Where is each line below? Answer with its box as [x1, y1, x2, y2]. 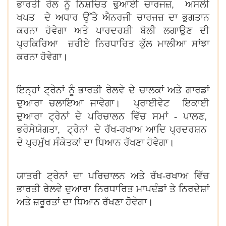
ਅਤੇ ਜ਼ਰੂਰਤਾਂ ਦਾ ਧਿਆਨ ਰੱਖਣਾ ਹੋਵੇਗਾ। [17, 197, 156, 207]
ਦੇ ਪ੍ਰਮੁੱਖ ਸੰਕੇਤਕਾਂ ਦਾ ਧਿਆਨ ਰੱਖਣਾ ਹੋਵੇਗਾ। [17, 137, 175, 148]
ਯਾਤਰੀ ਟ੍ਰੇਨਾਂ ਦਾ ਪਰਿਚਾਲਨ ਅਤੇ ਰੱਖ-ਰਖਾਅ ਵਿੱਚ [17, 171, 209, 181]
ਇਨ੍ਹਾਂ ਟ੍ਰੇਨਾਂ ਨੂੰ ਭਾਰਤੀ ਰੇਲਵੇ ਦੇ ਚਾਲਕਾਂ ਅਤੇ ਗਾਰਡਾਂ [17, 85, 209, 95]
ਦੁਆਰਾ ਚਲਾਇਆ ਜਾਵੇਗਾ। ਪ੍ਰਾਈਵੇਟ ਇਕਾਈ [17, 98, 209, 108]
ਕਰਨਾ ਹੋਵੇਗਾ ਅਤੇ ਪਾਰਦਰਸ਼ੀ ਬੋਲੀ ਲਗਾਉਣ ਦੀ [17, 25, 209, 36]
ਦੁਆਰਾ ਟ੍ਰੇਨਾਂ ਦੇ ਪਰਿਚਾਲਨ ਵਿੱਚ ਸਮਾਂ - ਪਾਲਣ [17, 111, 204, 122]
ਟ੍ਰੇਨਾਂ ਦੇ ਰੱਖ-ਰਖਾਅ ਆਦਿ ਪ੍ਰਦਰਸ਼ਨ [67, 124, 210, 135]
